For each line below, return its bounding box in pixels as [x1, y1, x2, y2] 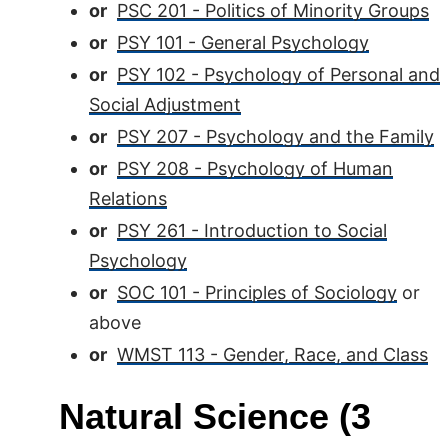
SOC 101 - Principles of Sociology [117, 282, 397, 303]
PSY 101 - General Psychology [117, 32, 369, 53]
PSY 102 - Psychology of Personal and [117, 64, 440, 85]
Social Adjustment [89, 94, 241, 115]
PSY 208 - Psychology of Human [117, 158, 393, 179]
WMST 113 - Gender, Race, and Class [117, 344, 428, 365]
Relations [89, 188, 167, 209]
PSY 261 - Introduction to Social [117, 220, 387, 241]
